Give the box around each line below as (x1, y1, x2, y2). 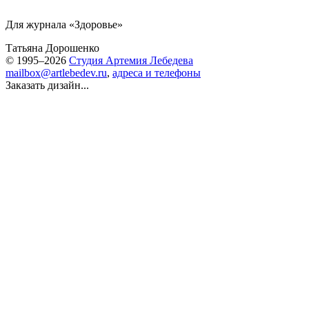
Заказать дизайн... (6, 79, 89, 91)
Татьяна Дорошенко (6, 42, 99, 54)
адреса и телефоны (112, 67, 201, 79)
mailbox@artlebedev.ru (6, 67, 107, 79)
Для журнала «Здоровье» (6, 19, 123, 30)
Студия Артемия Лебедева (69, 54, 193, 66)
